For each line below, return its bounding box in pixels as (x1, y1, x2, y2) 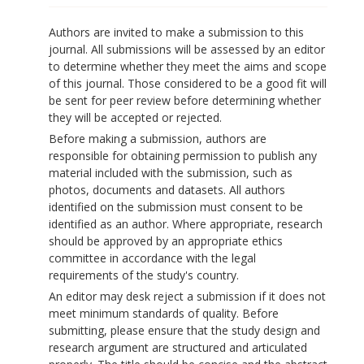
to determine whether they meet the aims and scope (49, 58, 327, 74)
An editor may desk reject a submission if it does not (49, 288, 326, 304)
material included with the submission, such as (49, 165, 292, 180)
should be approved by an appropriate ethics (49, 233, 283, 249)
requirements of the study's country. (49, 267, 239, 283)
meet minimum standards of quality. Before (49, 305, 279, 321)
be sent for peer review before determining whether (49, 93, 321, 108)
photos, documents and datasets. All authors (49, 182, 285, 197)
